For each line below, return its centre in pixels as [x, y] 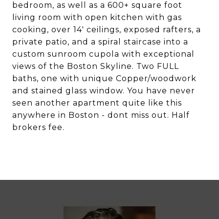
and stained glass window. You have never [104, 91]
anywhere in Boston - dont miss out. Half [101, 115]
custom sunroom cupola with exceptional [103, 54]
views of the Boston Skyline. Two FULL [96, 66]
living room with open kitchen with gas [97, 17]
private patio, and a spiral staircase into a [100, 42]
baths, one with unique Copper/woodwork [104, 78]
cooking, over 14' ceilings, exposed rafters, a [107, 30]
